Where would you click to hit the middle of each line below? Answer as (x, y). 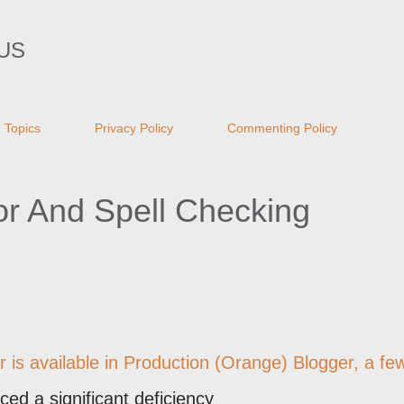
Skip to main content (202, 23)
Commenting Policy (282, 128)
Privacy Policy (134, 128)
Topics (23, 128)
